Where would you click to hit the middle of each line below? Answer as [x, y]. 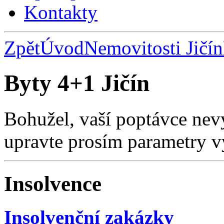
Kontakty [61, 12]
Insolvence [53, 183]
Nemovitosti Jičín [153, 48]
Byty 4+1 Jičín [77, 83]
